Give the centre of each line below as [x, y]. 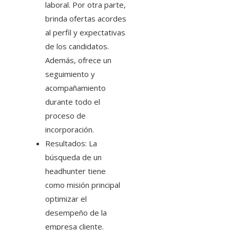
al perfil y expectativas [85, 33]
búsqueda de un [73, 157]
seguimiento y [70, 74]
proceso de [65, 116]
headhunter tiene [75, 171]
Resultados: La [71, 143]
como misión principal [83, 185]
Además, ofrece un [78, 60]
